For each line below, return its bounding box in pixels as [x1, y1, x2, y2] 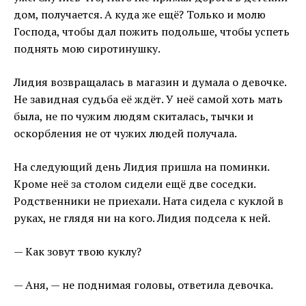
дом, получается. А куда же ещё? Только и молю [14, 7, 266, 23]
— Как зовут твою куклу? [14, 244, 141, 260]
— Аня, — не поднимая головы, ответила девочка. [14, 277, 273, 293]
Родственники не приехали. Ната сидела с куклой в [14, 193, 283, 209]
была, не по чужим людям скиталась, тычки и [14, 109, 253, 124]
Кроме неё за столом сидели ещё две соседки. [14, 176, 255, 192]
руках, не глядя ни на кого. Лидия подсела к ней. [14, 210, 270, 226]
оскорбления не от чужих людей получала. [14, 126, 237, 141]
